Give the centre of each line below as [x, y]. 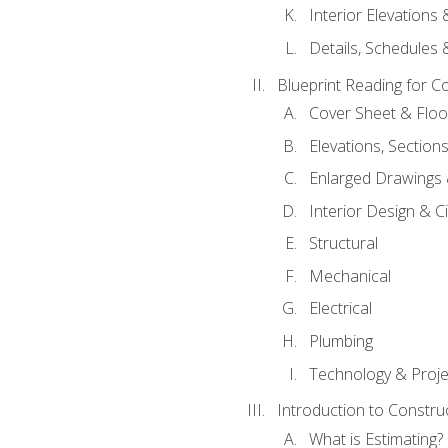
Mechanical [349, 275]
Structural [343, 243]
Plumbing [340, 340]
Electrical [340, 308]
